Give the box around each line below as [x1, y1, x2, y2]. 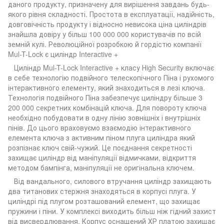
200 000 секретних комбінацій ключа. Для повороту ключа [8, 102, 206, 112]
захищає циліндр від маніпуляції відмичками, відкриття [8, 152, 196, 162]
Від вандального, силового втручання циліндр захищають [8, 175, 211, 186]
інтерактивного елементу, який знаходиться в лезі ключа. [8, 82, 205, 92]
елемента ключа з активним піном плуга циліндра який [8, 132, 195, 142]
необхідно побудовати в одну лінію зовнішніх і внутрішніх [8, 112, 200, 122]
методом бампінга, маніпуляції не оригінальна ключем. [8, 162, 194, 172]
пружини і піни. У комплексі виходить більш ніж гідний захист [8, 205, 216, 216]
